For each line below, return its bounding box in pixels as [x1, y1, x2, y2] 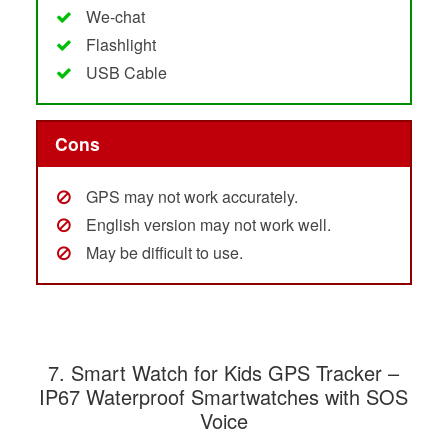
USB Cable [85, 60, 167, 84]
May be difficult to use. [85, 241, 243, 265]
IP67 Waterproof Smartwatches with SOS [39, 382, 409, 412]
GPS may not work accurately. [85, 185, 298, 209]
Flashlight [85, 32, 156, 56]
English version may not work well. [85, 213, 331, 237]
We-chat [85, 4, 145, 28]
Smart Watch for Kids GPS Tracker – [71, 358, 400, 388]
